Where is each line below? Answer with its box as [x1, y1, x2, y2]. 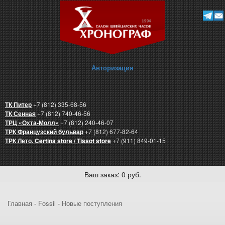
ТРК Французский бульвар [5, 127, 83, 137]
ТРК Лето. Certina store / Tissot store [5, 136, 111, 146]
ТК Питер [5, 100, 32, 109]
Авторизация [91, 63, 134, 73]
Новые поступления [62, 198, 122, 208]
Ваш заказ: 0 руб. [84, 169, 141, 180]
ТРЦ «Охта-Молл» [5, 118, 59, 128]
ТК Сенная [5, 109, 36, 119]
